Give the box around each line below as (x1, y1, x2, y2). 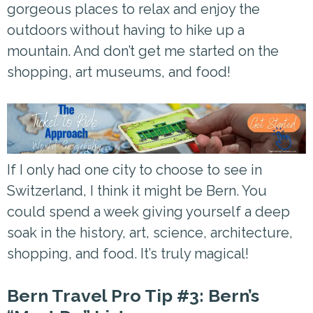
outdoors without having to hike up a (7, 22, 245, 38)
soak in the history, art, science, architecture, (7, 224, 293, 241)
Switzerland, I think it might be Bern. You (7, 182, 267, 199)
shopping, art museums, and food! (7, 64, 231, 80)
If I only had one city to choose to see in (7, 161, 262, 178)
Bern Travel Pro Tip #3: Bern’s (7, 284, 259, 306)
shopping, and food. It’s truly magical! (7, 245, 249, 262)
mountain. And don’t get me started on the (7, 43, 279, 59)
